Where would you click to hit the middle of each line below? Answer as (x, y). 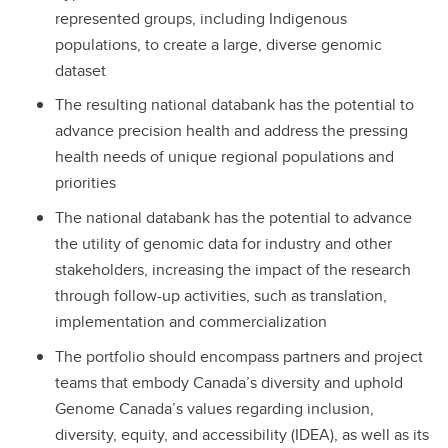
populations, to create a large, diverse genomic (218, 44)
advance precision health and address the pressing (231, 131)
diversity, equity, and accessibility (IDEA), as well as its (242, 434)
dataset (80, 70)
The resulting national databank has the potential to (234, 105)
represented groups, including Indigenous (201, 18)
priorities (85, 183)
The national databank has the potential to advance (233, 218)
